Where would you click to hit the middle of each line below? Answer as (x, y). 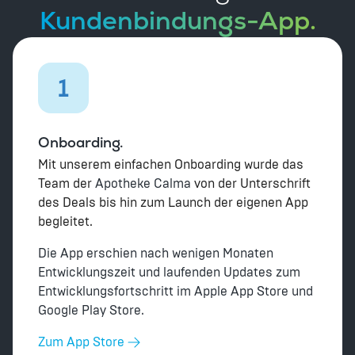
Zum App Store (81, 342)
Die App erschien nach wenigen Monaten (156, 254)
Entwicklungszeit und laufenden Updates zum (169, 273)
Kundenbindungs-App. (177, 21)
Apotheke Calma (143, 184)
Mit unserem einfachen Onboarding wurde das (171, 165)
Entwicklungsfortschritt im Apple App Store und (176, 292)
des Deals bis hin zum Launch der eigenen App (173, 203)
